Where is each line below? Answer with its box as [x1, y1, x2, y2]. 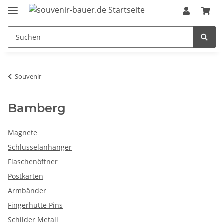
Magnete [8, 127, 37, 137]
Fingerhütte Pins [8, 200, 63, 210]
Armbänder [8, 185, 46, 195]
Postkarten [8, 171, 43, 181]
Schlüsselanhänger [8, 142, 72, 152]
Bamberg [8, 100, 66, 115]
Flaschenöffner [8, 156, 58, 166]
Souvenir [15, 71, 41, 81]
